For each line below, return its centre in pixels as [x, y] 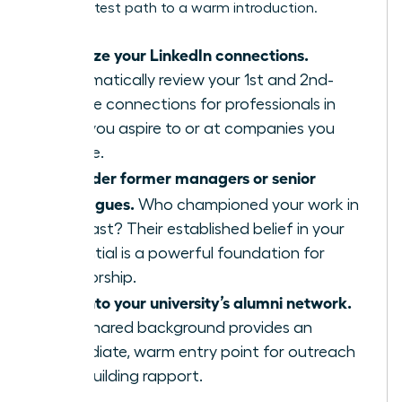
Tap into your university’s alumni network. [201, 301]
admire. [78, 152]
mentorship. [94, 277]
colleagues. [93, 202]
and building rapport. [127, 376]
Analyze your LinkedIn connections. [180, 53]
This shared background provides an [182, 327]
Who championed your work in [247, 204]
